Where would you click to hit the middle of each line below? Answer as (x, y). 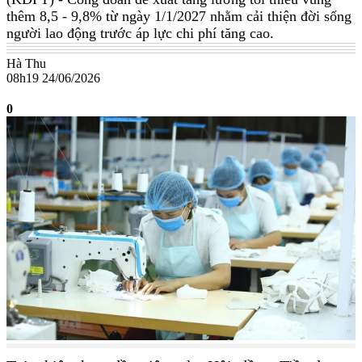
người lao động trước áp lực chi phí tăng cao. (140, 34)
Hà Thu (26, 64)
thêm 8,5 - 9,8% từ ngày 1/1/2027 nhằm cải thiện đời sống (179, 17)
